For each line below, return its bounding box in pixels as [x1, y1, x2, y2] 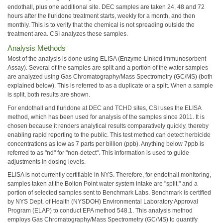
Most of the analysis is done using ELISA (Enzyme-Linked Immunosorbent [7, 55, 206, 62]
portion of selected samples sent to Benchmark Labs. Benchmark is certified [7, 189, 211, 196]
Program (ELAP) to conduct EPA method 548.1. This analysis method [7, 207, 193, 214]
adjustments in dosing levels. [7, 158, 86, 165]
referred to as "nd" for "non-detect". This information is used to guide [7, 149, 189, 156]
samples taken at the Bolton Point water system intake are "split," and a [7, 180, 198, 187]
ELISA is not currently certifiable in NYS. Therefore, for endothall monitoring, [7, 171, 211, 178]
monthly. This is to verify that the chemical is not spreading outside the [7, 21, 195, 28]
